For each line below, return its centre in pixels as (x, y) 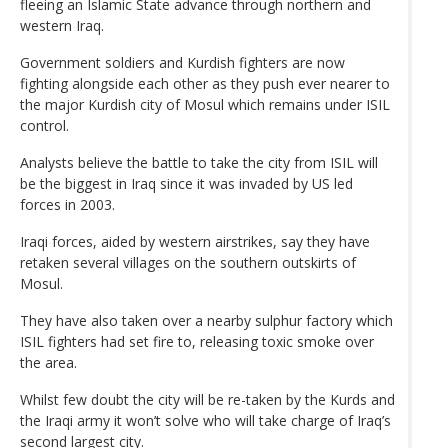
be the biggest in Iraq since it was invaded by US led (186, 183)
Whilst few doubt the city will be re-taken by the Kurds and (207, 399)
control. (44, 125)
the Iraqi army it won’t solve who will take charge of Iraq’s (205, 420)
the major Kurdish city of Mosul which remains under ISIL (205, 104)
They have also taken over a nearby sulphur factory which (206, 320)
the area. (48, 362)
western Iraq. (62, 25)
